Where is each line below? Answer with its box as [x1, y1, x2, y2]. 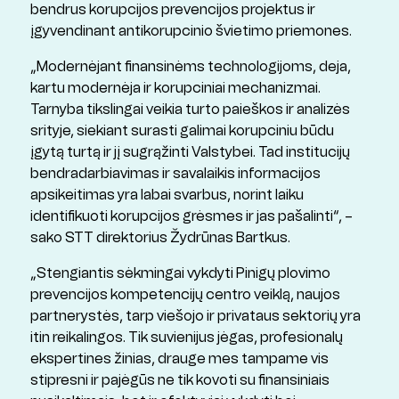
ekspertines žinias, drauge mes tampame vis [29, 349, 329, 369]
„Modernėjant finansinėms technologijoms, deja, [29, 57, 351, 77]
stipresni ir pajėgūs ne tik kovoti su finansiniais [29, 370, 330, 390]
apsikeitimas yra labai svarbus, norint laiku [29, 185, 304, 205]
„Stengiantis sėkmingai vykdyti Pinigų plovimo [29, 264, 330, 283]
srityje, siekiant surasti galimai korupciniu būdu [29, 121, 334, 141]
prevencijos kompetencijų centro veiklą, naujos [29, 285, 340, 305]
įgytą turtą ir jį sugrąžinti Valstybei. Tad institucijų [29, 142, 350, 162]
